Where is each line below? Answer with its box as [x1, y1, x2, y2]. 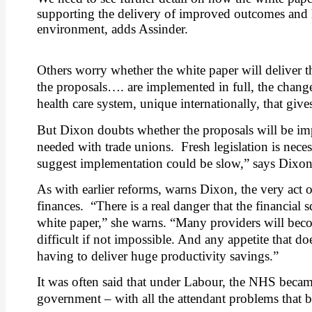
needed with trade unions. [37, 139, 174, 154]
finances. [37, 198, 84, 213]
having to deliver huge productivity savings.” [37, 248, 279, 263]
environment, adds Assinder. [37, 21, 188, 36]
